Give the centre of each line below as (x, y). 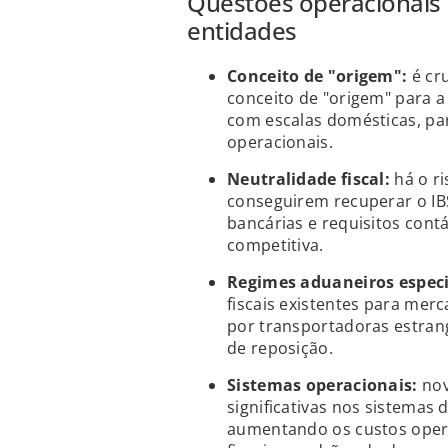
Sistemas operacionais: (324, 385)
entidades (242, 31)
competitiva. (275, 245)
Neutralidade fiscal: (308, 179)
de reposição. (280, 348)
